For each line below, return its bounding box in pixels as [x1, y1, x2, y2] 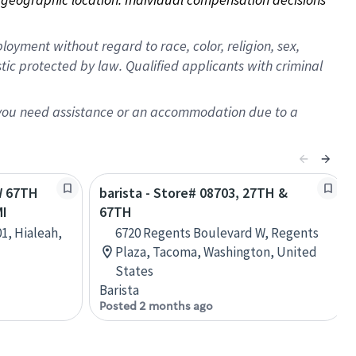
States [115, 262, 153, 280]
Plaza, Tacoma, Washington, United [115, 243, 317, 261]
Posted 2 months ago [99, 299, 213, 313]
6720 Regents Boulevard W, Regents [115, 224, 319, 242]
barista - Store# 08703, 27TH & [99, 184, 288, 202]
